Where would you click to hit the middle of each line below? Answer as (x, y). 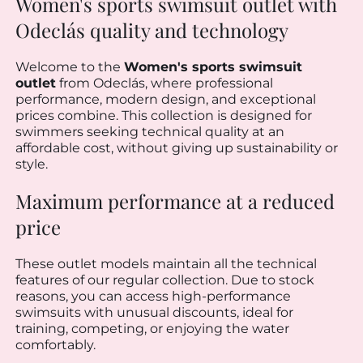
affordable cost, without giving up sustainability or (177, 147)
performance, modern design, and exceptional (166, 99)
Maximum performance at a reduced (175, 201)
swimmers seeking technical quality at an (150, 131)
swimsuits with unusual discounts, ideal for (154, 313)
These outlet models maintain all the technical (166, 264)
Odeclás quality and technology (152, 30)
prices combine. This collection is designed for (164, 115)
